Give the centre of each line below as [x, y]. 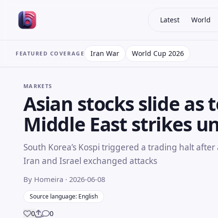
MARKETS [38, 86]
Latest [170, 20]
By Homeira [44, 179]
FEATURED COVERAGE [50, 53]
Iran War [105, 53]
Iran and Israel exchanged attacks [90, 161]
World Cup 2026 [158, 53]
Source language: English [64, 196]
